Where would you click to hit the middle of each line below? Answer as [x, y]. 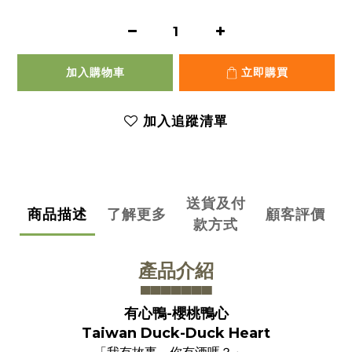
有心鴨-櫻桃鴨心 [176, 313]
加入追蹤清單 [185, 121]
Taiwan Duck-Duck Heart [176, 333]
